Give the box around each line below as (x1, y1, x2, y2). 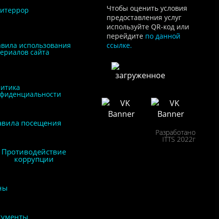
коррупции (14, 154, 54, 164)
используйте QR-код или (106, 22, 189, 32)
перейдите (106, 31, 145, 41)
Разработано (155, 128, 196, 137)
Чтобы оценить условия (106, 3, 187, 13)
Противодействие (1, 147, 66, 157)
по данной (145, 31, 180, 41)
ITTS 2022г (162, 134, 196, 144)
